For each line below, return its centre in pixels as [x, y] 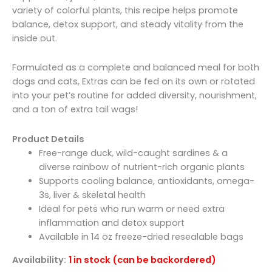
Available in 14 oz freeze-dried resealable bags [141, 237]
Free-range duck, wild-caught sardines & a [133, 153]
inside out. [35, 38]
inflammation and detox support [111, 223]
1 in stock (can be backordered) [142, 260]
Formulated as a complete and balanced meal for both [136, 68]
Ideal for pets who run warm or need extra [131, 209]
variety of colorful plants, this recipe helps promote [125, 10]
